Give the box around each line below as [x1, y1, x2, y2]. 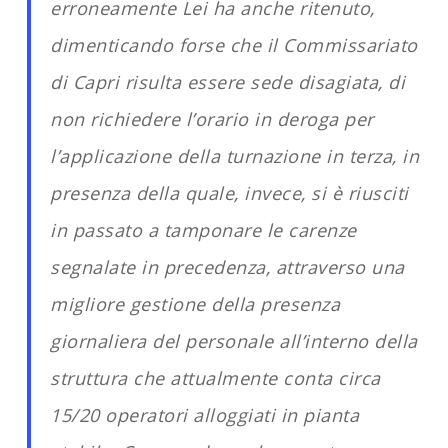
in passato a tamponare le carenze [50, 218, 357, 242]
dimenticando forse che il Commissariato [50, 33, 418, 57]
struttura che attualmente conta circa [50, 366, 381, 390]
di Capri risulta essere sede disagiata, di [50, 70, 406, 94]
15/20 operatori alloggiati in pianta [50, 403, 360, 427]
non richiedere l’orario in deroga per [50, 107, 374, 131]
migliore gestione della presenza [50, 292, 341, 316]
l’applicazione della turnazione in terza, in [50, 144, 420, 168]
